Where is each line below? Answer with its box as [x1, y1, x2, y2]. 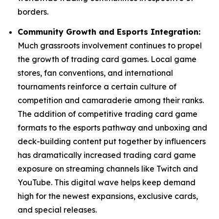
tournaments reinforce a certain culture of [18, 81, 176, 91]
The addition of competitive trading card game [18, 109, 197, 119]
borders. [18, 6, 48, 17]
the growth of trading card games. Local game [18, 54, 197, 64]
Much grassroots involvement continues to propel [18, 40, 202, 50]
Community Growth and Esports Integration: [18, 26, 200, 37]
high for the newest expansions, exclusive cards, [18, 191, 198, 201]
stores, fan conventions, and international [18, 67, 173, 78]
